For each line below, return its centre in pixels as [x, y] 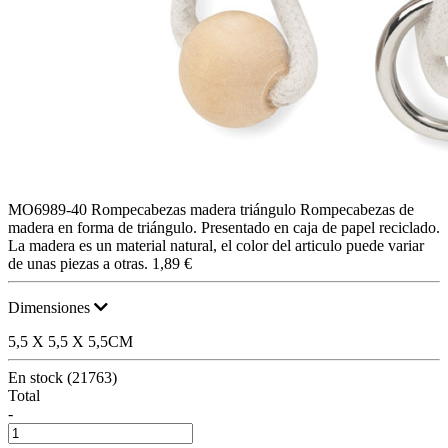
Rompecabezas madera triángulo [193, 209]
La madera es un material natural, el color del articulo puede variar [216, 245]
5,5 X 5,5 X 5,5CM [70, 341]
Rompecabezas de [357, 209]
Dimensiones [51, 307]
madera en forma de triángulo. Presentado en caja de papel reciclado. [224, 227]
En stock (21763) [62, 377]
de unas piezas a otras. [78, 263]
